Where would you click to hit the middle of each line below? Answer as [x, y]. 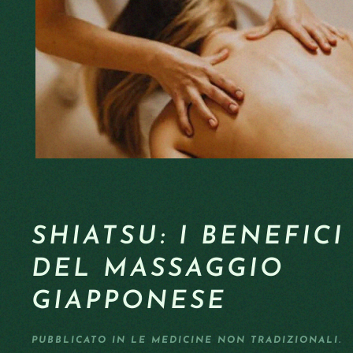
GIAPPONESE [129, 302]
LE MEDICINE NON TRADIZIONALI [235, 340]
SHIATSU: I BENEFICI [188, 237]
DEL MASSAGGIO [158, 269]
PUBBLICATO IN [81, 340]
